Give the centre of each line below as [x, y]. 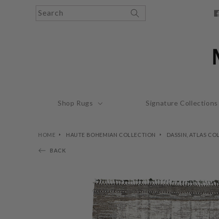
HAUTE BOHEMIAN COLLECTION [111, 135]
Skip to [27, 7]
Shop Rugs [76, 103]
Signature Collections [182, 103]
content [29, 15]
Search [51, 12]
